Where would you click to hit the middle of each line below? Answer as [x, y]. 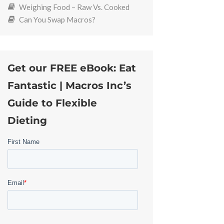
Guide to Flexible [52, 103]
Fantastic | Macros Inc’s [70, 85]
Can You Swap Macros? [57, 19]
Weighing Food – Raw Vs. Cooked [74, 7]
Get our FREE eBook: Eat [72, 68]
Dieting [27, 120]
